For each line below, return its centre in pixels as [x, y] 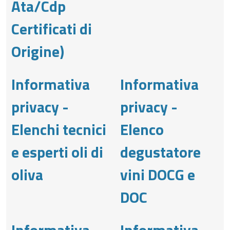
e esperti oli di [57, 152]
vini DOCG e [158, 174]
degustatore [160, 152]
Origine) [38, 51]
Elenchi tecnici [59, 129]
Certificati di [52, 28]
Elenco [142, 129]
